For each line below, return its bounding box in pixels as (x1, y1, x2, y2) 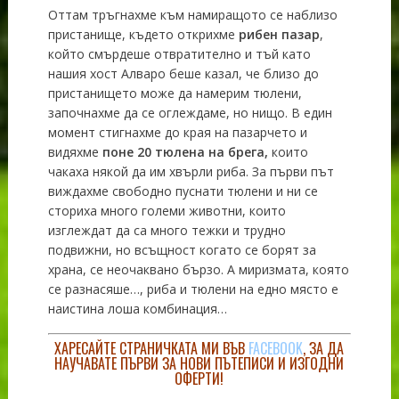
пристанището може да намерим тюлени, (47, 84, 302, 102)
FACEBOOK (248, 337, 304, 359)
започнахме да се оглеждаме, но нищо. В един (47, 103, 332, 121)
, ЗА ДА (303, 337, 345, 359)
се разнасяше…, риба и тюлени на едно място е (47, 280, 338, 297)
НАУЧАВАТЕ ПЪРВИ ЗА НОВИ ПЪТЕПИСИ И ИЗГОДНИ (54, 352, 345, 374)
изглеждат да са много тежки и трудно (47, 221, 286, 239)
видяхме (47, 142, 102, 160)
